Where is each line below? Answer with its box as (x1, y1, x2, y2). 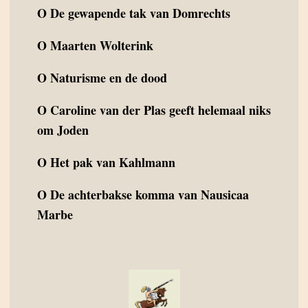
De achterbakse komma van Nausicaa (50, 186, 249, 204)
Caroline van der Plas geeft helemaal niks (50, 101, 271, 120)
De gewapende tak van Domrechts (50, 4, 230, 23)
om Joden (37, 121, 89, 140)
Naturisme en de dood (50, 69, 167, 87)
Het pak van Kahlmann (50, 153, 175, 172)
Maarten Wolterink (50, 36, 153, 55)
